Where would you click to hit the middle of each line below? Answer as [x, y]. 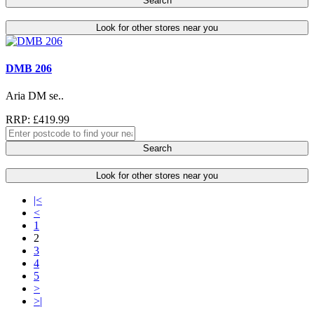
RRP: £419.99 [37, 120]
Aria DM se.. [35, 96]
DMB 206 [29, 69]
